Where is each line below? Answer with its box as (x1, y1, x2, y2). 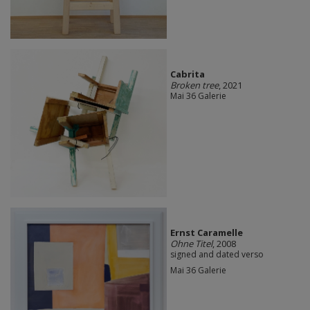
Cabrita (170, 67, 205, 80)
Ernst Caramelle (170, 226, 243, 239)
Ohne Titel (170, 237, 212, 250)
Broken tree (170, 78, 219, 91)
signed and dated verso (170, 248, 264, 260)
